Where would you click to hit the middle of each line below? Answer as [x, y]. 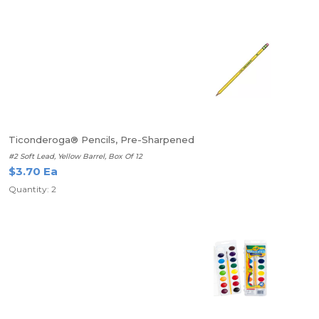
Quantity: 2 [32, 189]
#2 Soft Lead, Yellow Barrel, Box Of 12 [75, 156]
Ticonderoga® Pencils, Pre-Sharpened [101, 140]
